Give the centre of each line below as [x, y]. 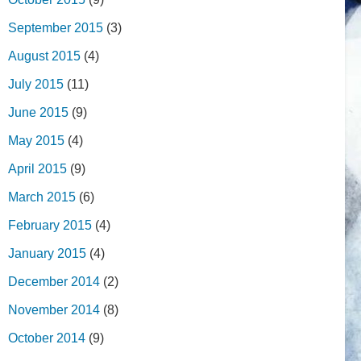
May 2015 [36, 140]
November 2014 [54, 309]
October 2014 [47, 338]
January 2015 [47, 253]
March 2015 [42, 197]
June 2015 [38, 112]
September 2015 [56, 27]
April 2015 [37, 168]
